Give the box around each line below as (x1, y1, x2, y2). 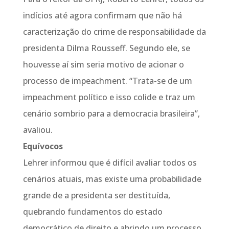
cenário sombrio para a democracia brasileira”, (22, 108, 200, 119)
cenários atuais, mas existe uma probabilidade (22, 173, 201, 185)
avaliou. (22, 124, 53, 135)
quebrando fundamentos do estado (22, 206, 163, 217)
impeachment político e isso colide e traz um (22, 91, 195, 103)
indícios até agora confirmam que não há (22, 10, 182, 21)
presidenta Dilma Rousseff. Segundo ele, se (22, 42, 190, 54)
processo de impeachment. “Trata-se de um (22, 75, 192, 86)
